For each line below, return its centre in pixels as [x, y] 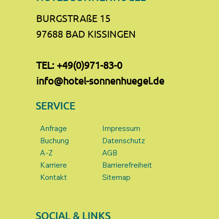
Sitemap [117, 177]
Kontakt [54, 177]
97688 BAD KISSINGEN [86, 34]
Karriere [54, 165]
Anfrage [54, 129]
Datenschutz [124, 141]
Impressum [121, 129]
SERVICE [56, 105]
